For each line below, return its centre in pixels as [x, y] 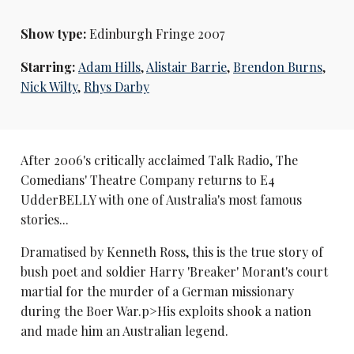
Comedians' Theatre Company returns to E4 [147, 179]
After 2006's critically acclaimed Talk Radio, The [159, 160]
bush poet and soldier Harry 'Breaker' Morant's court [174, 271]
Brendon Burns [277, 66]
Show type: [53, 34]
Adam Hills [109, 66]
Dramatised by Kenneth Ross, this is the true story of [171, 252]
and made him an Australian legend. [124, 331]
